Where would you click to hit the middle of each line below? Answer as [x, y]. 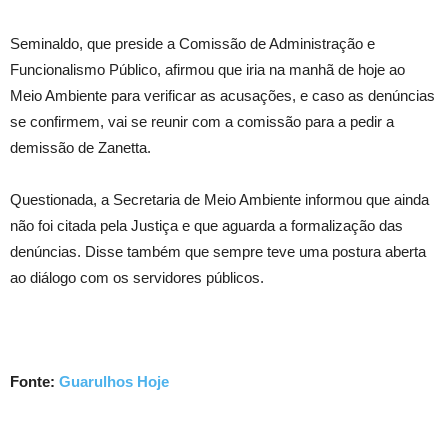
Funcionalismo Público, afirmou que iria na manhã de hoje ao [207, 69]
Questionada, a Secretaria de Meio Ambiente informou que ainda [219, 199]
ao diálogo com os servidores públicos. [137, 277]
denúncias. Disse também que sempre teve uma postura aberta [218, 251]
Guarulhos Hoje [114, 381]
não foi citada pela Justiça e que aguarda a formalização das [206, 225]
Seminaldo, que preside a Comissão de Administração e [192, 43]
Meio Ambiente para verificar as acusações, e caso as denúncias [222, 95]
